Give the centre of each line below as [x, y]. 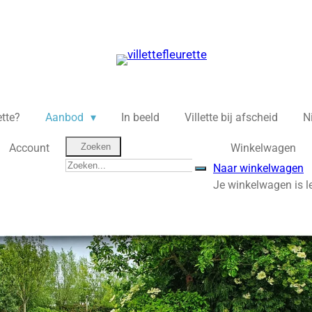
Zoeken [95, 147]
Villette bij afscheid [232, 117]
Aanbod [65, 117]
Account [29, 148]
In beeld [141, 117]
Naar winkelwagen [258, 168]
